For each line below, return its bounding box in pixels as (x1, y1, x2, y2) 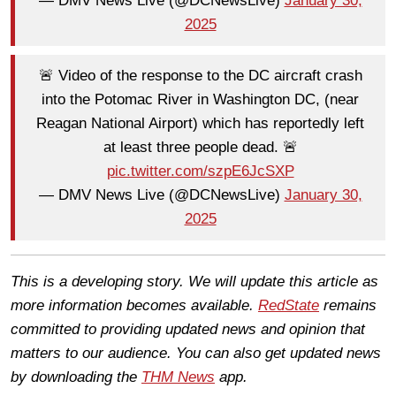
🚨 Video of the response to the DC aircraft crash (38, 67, 362, 85)
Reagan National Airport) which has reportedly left (36, 115, 364, 133)
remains (319, 296, 377, 314)
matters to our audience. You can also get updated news (11, 344, 381, 362)
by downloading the (11, 368, 141, 385)
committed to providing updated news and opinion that (11, 320, 365, 338)
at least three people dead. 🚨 (103, 139, 298, 156)
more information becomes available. (11, 296, 258, 314)
